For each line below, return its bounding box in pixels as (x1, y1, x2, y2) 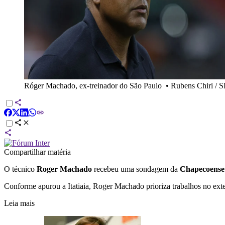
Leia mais (4, 198, 35, 207)
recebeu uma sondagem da (92, 164, 178, 173)
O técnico (4, 164, 37, 173)
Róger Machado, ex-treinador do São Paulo (24, 81, 162, 90)
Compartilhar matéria (4, 147, 71, 156)
